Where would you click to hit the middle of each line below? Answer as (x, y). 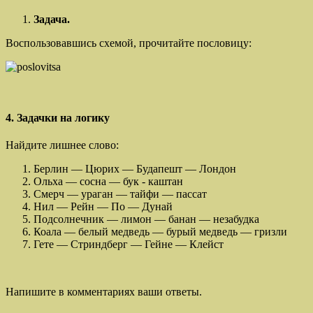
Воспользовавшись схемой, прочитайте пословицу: (129, 43)
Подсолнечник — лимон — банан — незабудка (146, 219)
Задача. (52, 19)
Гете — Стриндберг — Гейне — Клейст (129, 245)
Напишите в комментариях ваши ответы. (104, 292)
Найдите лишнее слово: (62, 145)
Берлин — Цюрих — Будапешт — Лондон (135, 169)
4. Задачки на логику (58, 118)
